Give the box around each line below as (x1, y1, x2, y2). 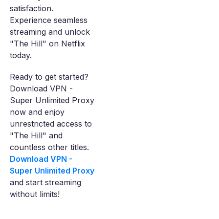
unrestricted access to (10, 119, 92, 129)
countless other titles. (10, 142, 89, 153)
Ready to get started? (10, 72, 88, 82)
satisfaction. (10, 3, 53, 14)
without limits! (10, 189, 60, 199)
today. (10, 50, 32, 61)
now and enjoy (10, 107, 65, 117)
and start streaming (10, 177, 81, 188)
